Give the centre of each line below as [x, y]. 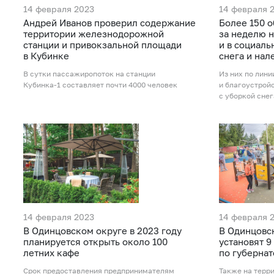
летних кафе [51, 252]
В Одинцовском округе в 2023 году [102, 230]
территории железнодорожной [94, 34]
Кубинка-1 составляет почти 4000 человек [100, 85]
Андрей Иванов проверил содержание [109, 23]
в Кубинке [46, 56]
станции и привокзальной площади [102, 45]
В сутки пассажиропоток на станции [89, 74]
